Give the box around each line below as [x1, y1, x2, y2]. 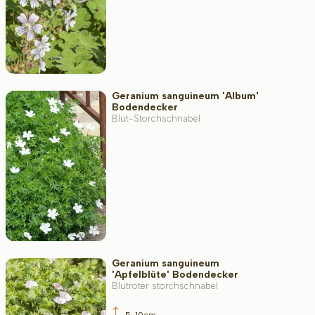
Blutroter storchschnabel [111, 280, 218, 291]
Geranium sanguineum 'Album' [111, 90, 259, 103]
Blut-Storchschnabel [111, 113, 200, 124]
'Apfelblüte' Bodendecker [111, 268, 238, 281]
